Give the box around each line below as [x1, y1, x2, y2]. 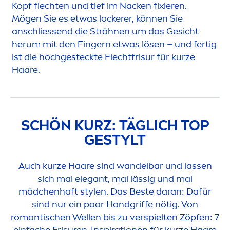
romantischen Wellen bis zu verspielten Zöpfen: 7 [11, 212, 219, 223]
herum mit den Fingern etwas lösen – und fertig [12, 39, 217, 50]
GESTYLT [84, 131, 146, 149]
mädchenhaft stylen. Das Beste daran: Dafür [18, 186, 212, 198]
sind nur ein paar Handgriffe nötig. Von [32, 199, 198, 210]
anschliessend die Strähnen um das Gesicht [12, 26, 199, 37]
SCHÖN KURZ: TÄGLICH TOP [21, 117, 209, 135]
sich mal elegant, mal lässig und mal [37, 173, 193, 185]
